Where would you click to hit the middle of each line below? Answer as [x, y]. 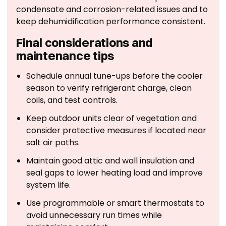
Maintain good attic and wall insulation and [110, 161]
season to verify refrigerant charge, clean [109, 88]
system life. [48, 185]
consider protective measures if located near [116, 130]
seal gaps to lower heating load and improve [115, 173]
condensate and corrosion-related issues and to [112, 9]
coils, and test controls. [72, 100]
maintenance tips [65, 55]
